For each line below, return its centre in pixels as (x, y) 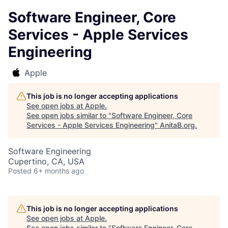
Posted (20, 171)
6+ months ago (59, 171)
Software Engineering (50, 151)
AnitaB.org (177, 125)
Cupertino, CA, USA (46, 161)
